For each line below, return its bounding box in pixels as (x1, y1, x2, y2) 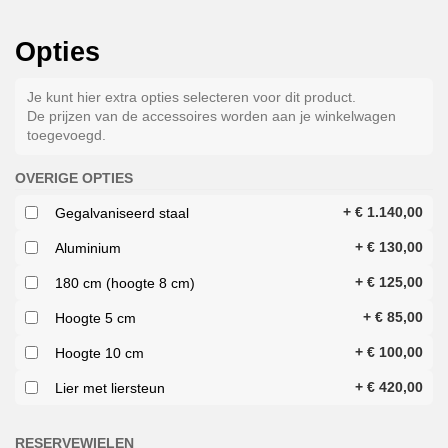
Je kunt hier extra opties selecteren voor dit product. (27, 89, 356, 106)
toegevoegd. (27, 127, 106, 144)
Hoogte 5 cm (55, 309, 136, 326)
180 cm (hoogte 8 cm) (55, 274, 195, 291)
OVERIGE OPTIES (15, 170, 133, 187)
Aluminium (55, 239, 121, 256)
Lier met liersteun (55, 379, 165, 396)
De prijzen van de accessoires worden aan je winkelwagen (27, 108, 396, 125)
